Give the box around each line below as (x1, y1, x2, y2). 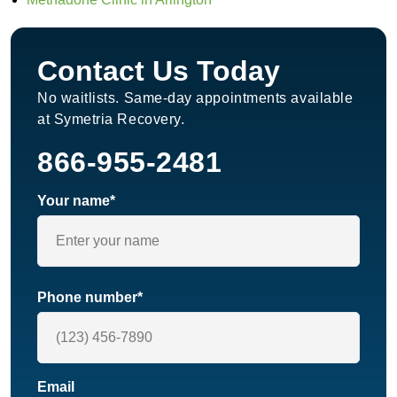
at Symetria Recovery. (37, 111, 185, 127)
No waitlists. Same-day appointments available (37, 90, 354, 105)
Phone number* (37, 290, 143, 306)
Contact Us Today (37, 54, 280, 87)
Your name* (37, 193, 115, 209)
